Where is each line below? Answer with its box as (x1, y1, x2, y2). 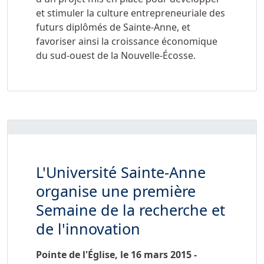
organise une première (36, 180, 196, 201)
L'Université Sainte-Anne (36, 161, 206, 182)
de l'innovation (36, 218, 140, 239)
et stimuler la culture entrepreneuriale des (36, 6, 225, 19)
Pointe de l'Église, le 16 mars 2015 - (36, 247, 197, 261)
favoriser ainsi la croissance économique (36, 34, 217, 48)
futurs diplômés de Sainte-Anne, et (36, 20, 190, 34)
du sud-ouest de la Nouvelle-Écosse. (36, 48, 196, 62)
